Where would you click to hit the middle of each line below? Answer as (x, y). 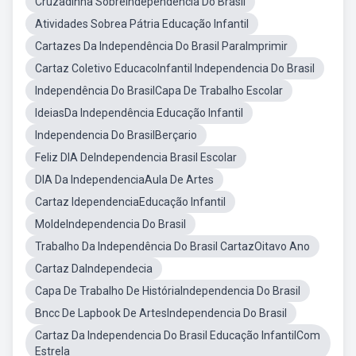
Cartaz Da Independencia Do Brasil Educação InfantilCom (178, 335)
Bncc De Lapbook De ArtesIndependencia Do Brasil (161, 313)
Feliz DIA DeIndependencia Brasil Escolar (136, 157)
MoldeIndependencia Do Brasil (110, 224)
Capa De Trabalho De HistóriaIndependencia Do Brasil (168, 291)
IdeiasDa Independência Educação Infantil (139, 113)
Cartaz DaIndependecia (94, 269)
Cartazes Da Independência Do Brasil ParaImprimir (161, 46)
